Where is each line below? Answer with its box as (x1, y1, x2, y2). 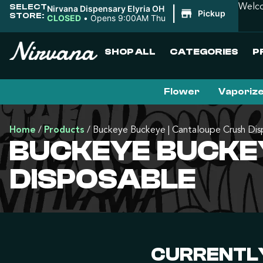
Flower (163, 86, 200, 97)
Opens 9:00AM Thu (90, 13, 166, 23)
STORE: (9, 11, 44, 21)
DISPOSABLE (9, 163, 196, 195)
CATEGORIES (170, 46, 238, 57)
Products (44, 126, 85, 135)
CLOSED (47, 13, 81, 23)
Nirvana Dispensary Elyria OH (47, 4, 164, 14)
